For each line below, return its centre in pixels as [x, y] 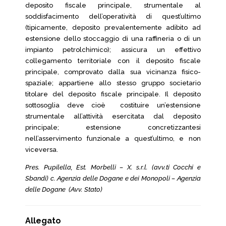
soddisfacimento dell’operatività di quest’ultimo [113, 16]
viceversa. [42, 150]
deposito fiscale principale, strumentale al [113, 5]
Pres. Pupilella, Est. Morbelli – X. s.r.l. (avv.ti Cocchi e [113, 167]
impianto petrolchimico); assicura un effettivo [113, 50]
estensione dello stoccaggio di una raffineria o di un [113, 39]
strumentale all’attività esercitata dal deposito [113, 116]
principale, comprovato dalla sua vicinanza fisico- [113, 72]
